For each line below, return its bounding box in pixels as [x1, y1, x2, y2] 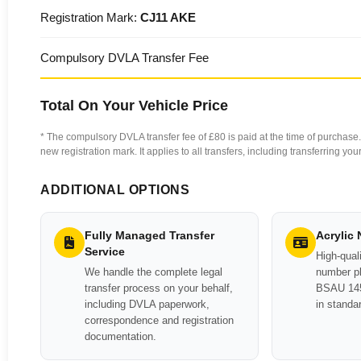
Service [85, 245, 125, 258]
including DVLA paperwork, [85, 298, 210, 310]
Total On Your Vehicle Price [40, 98, 228, 114]
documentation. [85, 330, 156, 342]
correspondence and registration [85, 314, 234, 326]
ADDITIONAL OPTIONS [40, 183, 189, 197]
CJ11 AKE [140, 10, 196, 24]
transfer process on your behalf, [85, 282, 233, 294]
